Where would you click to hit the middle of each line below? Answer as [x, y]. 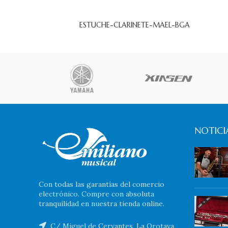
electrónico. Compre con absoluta [96, 194]
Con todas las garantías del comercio [102, 184]
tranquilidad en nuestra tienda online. [102, 203]
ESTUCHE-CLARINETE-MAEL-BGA [135, 25]
